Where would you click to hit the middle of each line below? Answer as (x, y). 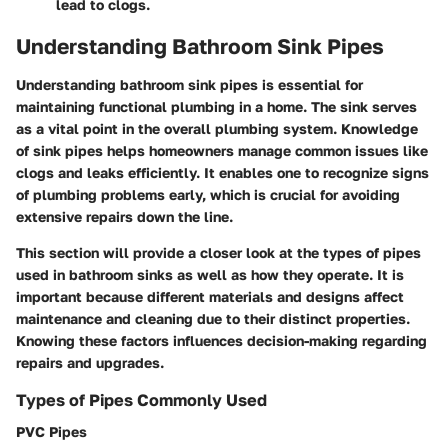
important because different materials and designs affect (210, 296)
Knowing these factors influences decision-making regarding (221, 340)
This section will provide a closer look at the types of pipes (218, 252)
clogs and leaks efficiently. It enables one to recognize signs (222, 172)
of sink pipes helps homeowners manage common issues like (222, 150)
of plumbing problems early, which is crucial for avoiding (208, 194)
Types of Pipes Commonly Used (141, 399)
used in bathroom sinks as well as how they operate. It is (210, 274)
